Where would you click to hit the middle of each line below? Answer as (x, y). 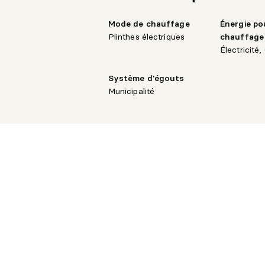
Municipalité (131, 91)
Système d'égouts (146, 78)
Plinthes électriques (146, 37)
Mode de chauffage (149, 24)
